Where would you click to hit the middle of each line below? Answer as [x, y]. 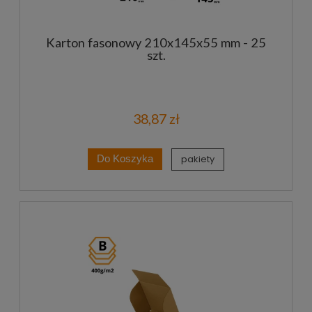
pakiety [198, 159]
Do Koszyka [125, 159]
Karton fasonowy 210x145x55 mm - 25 [156, 42]
